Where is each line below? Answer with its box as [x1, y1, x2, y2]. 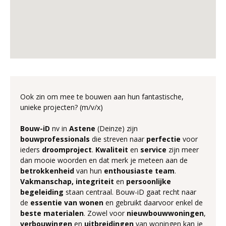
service [140, 145, 166, 154]
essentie [30, 198, 62, 207]
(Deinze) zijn [95, 124, 138, 133]
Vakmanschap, [20, 177, 74, 186]
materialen [43, 208, 84, 218]
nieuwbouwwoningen [127, 208, 204, 218]
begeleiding [20, 187, 64, 197]
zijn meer [166, 145, 199, 154]
